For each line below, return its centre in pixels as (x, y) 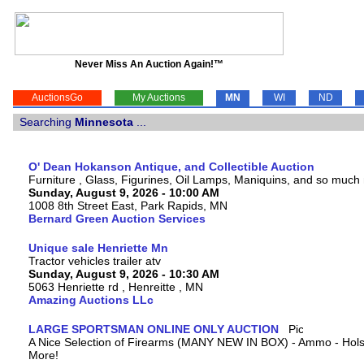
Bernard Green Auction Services (117, 219)
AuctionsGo (57, 97)
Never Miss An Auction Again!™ (149, 64)
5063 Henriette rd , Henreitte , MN (116, 287)
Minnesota (104, 122)
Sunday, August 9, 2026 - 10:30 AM (124, 274)
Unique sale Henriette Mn (98, 248)
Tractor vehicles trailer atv (95, 261)
